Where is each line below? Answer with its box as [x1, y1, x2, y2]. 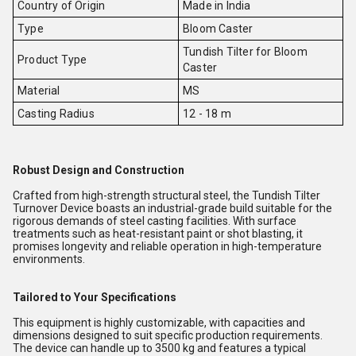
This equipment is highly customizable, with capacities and [13, 316, 305, 329]
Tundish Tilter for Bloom [183, 45, 308, 58]
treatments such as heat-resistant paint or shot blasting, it [13, 227, 303, 240]
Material [17, 84, 60, 97]
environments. [13, 253, 85, 265]
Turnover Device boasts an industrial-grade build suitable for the [13, 202, 332, 215]
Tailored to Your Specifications [13, 291, 176, 304]
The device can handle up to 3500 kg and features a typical [13, 342, 306, 354]
